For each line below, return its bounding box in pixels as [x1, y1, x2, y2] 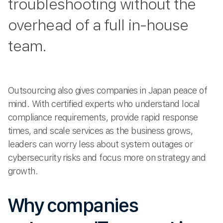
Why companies [8, 193, 138, 218]
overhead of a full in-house [8, 16, 189, 34]
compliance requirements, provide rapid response [8, 111, 198, 122]
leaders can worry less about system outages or [8, 138, 193, 149]
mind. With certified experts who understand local [8, 98, 200, 109]
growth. [8, 165, 38, 176]
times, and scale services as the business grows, [8, 125, 193, 136]
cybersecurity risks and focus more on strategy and [8, 152, 206, 163]
